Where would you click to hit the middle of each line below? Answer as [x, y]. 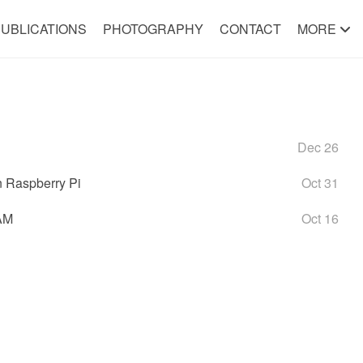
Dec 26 [318, 147]
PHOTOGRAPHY [153, 29]
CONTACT [250, 29]
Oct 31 [320, 183]
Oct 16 [320, 218]
